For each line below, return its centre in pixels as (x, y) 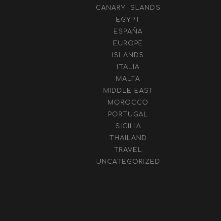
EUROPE (128, 43)
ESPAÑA (128, 32)
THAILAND (128, 138)
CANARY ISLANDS (128, 8)
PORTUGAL (128, 114)
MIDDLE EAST (128, 91)
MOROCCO (128, 103)
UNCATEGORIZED (128, 162)
